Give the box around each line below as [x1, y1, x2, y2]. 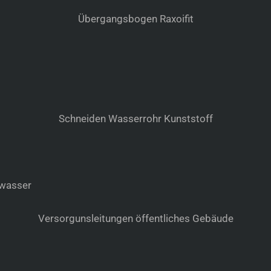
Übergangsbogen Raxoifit [77, 13, 194, 25]
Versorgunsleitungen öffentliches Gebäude [38, 212, 233, 225]
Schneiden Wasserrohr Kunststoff [58, 113, 213, 125]
